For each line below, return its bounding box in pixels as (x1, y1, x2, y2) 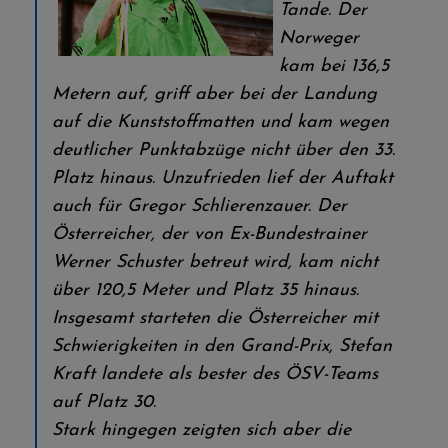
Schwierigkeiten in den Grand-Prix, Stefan (52, 337, 392, 356)
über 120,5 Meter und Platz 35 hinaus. (52, 281, 359, 300)
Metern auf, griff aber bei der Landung (52, 85, 377, 104)
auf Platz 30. (52, 393, 156, 412)
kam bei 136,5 (279, 57, 389, 76)
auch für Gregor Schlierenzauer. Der (52, 197, 347, 216)
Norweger (279, 29, 359, 48)
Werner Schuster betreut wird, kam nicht (52, 253, 378, 272)
